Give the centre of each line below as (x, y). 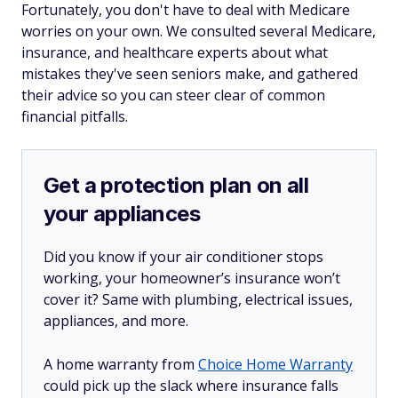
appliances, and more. (118, 321)
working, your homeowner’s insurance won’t (192, 278)
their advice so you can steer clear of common (173, 95)
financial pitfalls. (75, 116)
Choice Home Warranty (275, 364)
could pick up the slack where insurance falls (191, 386)
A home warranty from (121, 364)
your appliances (122, 214)
